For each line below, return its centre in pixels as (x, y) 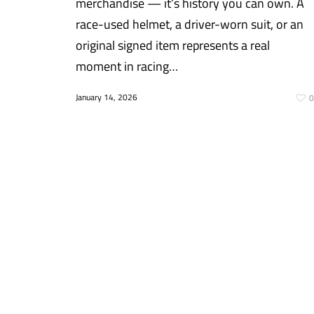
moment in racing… (127, 66)
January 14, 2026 (107, 97)
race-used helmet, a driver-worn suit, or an (190, 24)
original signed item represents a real (173, 45)
